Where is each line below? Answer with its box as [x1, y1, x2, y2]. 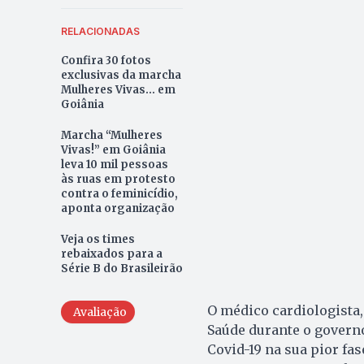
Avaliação [72, 304, 127, 319]
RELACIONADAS [60, 24, 140, 37]
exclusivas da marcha [60, 67, 181, 82]
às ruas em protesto [60, 171, 175, 186]
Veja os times [60, 232, 135, 246]
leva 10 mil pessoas [60, 157, 168, 171]
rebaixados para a [60, 246, 162, 261]
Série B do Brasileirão [60, 261, 183, 275]
